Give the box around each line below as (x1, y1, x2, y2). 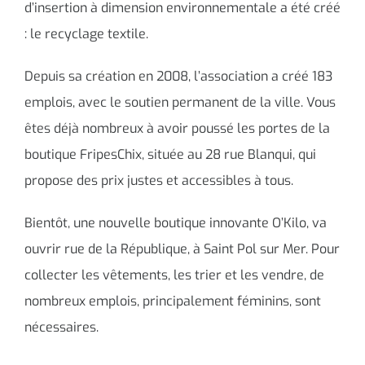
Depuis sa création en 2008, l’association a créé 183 (24, 67, 332, 85)
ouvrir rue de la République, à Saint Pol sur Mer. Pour (24, 240, 340, 257)
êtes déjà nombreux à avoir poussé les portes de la (24, 119, 330, 137)
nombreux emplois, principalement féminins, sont (24, 292, 321, 310)
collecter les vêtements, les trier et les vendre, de (24, 266, 324, 284)
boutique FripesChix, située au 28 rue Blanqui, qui (24, 145, 316, 163)
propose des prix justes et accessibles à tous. (24, 171, 293, 189)
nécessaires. (24, 318, 99, 336)
